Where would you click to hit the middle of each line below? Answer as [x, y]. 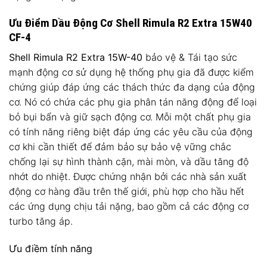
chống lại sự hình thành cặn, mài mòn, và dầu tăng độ [129, 162]
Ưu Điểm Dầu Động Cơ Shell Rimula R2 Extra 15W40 [131, 23]
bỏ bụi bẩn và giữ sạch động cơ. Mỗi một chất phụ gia [130, 117]
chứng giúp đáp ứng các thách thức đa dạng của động [132, 87]
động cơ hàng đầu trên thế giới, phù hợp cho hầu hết [127, 192]
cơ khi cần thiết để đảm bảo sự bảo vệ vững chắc [120, 147]
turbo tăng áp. [41, 221]
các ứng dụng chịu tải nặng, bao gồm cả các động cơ [129, 207]
